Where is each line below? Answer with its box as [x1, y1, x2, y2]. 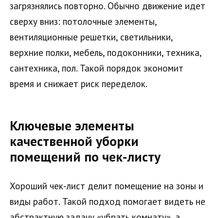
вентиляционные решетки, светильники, [10, 31, 173, 43]
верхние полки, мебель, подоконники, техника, [10, 46, 201, 58]
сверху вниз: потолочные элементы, [10, 15, 157, 27]
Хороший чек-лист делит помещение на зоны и [10, 180, 203, 192]
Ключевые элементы [10, 117, 134, 135]
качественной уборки [10, 132, 139, 150]
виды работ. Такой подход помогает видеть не [10, 195, 205, 207]
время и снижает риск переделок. [10, 77, 147, 90]
